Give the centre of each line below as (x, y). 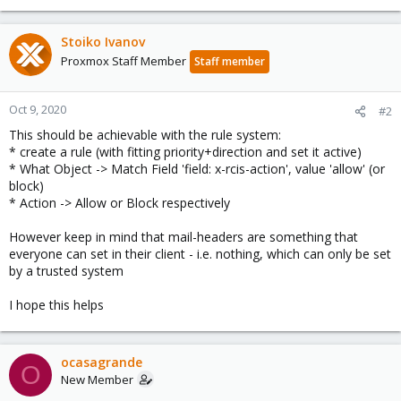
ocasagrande (102, 362)
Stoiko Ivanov (103, 42)
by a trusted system (66, 271)
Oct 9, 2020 (38, 109)
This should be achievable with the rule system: (145, 135)
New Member (97, 380)
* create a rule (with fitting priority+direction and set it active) (185, 152)
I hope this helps (56, 305)
